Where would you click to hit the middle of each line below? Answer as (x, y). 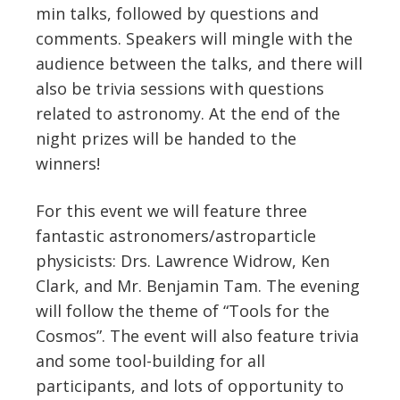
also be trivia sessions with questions (180, 88)
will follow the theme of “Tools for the (183, 310)
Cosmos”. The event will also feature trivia (197, 335)
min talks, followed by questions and (177, 13)
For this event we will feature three (171, 210)
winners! (68, 163)
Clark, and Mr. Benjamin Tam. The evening (198, 285)
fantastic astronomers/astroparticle (176, 235)
